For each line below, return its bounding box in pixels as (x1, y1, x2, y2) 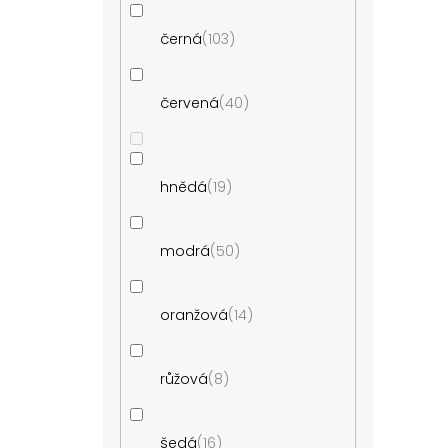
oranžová (160, 304, 229, 325)
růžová (160, 368, 209, 389)
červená (160, 92, 220, 113)
